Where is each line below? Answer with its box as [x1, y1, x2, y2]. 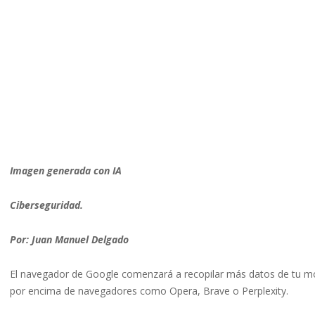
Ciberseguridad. [10, 198, 83, 212]
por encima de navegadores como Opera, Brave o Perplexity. [10, 284, 288, 298]
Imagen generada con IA [10, 164, 122, 178]
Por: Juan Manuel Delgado [10, 233, 129, 247]
